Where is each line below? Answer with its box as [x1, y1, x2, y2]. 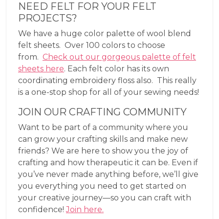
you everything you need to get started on [18, 181, 186, 191]
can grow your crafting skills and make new [18, 134, 188, 144]
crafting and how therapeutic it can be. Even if [18, 157, 198, 167]
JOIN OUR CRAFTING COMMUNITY [18, 106, 187, 118]
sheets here [18, 64, 64, 73]
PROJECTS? [18, 12, 77, 24]
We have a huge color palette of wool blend [18, 28, 191, 38]
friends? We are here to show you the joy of [18, 146, 188, 155]
